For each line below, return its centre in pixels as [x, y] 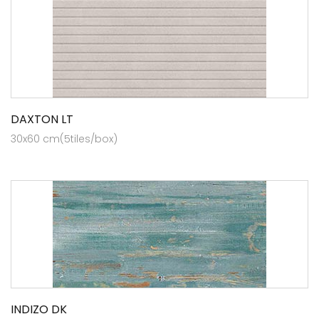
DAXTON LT [42, 119]
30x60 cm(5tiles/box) [64, 138]
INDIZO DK [39, 309]
